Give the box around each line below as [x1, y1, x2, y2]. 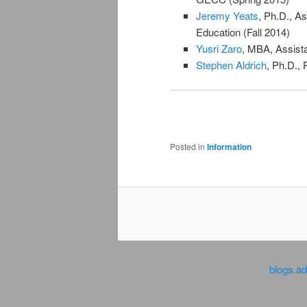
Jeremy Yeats [195, 8, 258, 23]
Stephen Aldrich [195, 57, 267, 72]
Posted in [170, 140, 205, 152]
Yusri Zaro [195, 40, 242, 56]
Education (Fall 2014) [195, 24, 290, 39]
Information [207, 140, 251, 153]
